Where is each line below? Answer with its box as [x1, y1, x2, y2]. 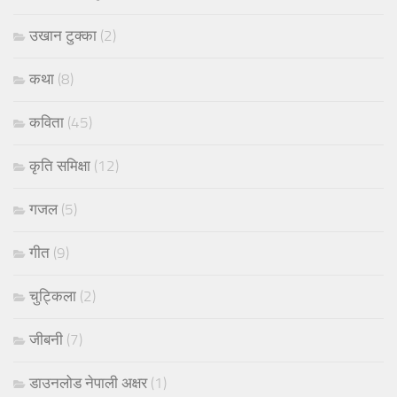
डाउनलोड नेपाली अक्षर [29, 373, 147, 392]
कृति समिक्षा [29, 156, 90, 175]
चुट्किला [29, 286, 76, 305]
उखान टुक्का [29, 26, 97, 44]
